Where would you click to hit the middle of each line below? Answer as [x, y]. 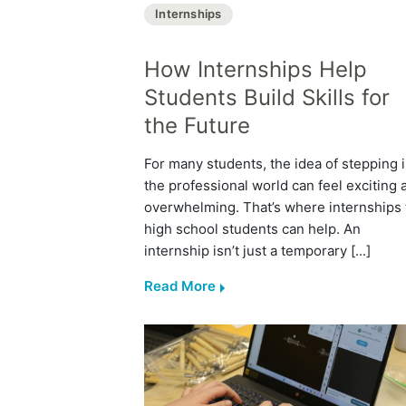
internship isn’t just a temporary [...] [257, 250]
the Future [197, 125]
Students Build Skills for [267, 97]
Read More [180, 285]
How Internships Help [256, 69]
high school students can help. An [252, 228]
